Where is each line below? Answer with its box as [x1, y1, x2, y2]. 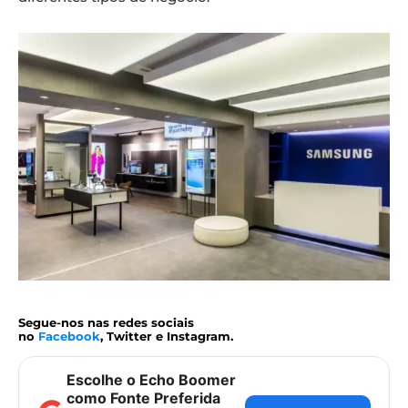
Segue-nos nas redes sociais [18, 315, 194, 331]
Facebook [38, 329, 100, 344]
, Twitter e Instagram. [100, 329, 233, 344]
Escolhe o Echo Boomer [66, 371, 236, 390]
